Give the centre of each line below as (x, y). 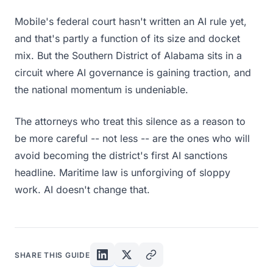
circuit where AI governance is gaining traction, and (133, 73)
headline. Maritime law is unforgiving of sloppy (122, 172)
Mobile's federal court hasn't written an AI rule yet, (131, 21)
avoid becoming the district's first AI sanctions (121, 155)
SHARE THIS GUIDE (52, 255)
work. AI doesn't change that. (82, 190)
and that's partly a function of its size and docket (127, 38)
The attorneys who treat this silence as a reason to (130, 121)
